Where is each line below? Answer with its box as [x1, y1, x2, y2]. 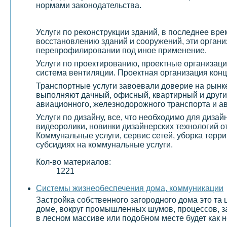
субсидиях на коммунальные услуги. [36, 140, 173, 149]
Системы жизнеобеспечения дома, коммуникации [36, 184, 223, 193]
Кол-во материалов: [36, 158, 111, 167]
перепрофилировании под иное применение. [36, 46, 207, 55]
